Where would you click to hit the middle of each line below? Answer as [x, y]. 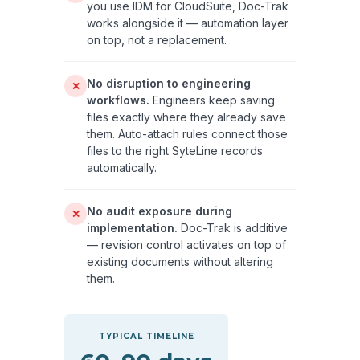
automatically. [122, 167]
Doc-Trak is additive [233, 227]
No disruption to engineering [169, 83]
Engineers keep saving [212, 100]
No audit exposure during [160, 211]
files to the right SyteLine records [175, 150]
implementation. [132, 227]
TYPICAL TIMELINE [146, 336]
